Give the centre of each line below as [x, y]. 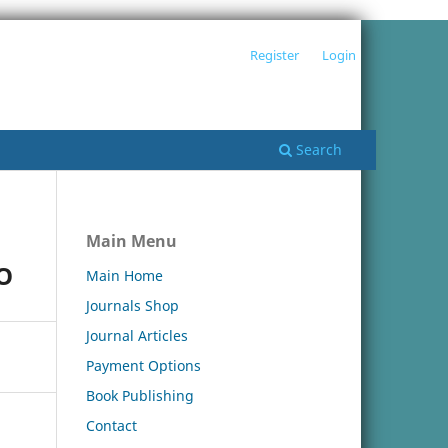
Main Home [124, 275]
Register [275, 54]
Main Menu [131, 240]
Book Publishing [140, 395]
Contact [111, 425]
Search [317, 149]
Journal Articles [137, 335]
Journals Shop [132, 305]
